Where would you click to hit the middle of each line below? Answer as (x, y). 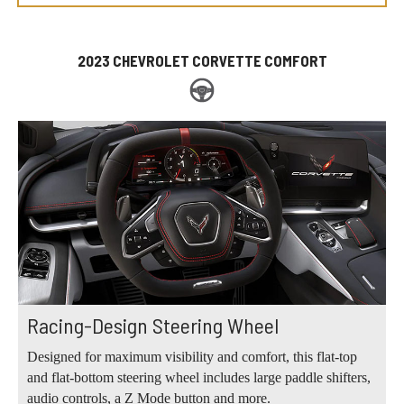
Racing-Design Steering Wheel (153, 326)
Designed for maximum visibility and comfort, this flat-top (192, 357)
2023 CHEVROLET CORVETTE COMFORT (202, 60)
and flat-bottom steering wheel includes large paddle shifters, (199, 378)
